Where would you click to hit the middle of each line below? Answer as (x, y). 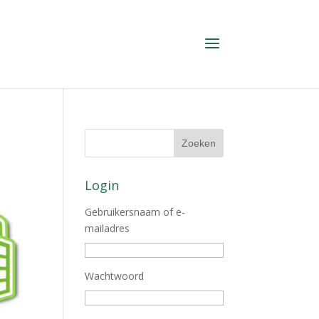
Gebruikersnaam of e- (135, 212)
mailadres (108, 228)
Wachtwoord (115, 276)
